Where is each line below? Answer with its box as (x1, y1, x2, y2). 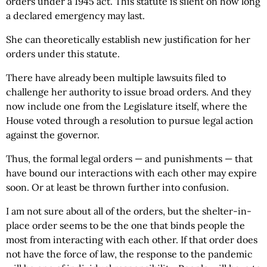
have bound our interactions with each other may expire (6, 167, 257, 179)
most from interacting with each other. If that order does (6, 234, 257, 246)
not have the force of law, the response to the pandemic (6, 248, 253, 260)
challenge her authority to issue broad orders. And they (6, 86, 251, 98)
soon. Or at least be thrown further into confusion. (6, 181, 229, 194)
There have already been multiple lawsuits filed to (6, 72, 226, 84)
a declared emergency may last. (6, 10, 145, 22)
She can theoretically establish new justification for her (6, 33, 250, 46)
